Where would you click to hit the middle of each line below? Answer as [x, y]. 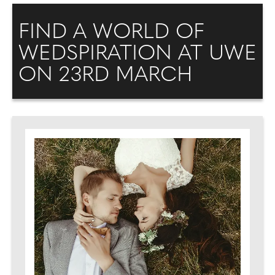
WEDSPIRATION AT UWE [137, 54]
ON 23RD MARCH [106, 76]
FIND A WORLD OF [111, 33]
